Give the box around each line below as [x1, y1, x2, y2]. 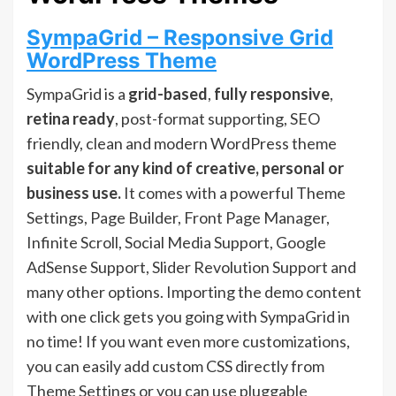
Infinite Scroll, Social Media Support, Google [27, 232, 326, 252]
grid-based [128, 83, 208, 103]
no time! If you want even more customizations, [27, 331, 350, 351]
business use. [27, 182, 121, 202]
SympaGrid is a [27, 83, 128, 103]
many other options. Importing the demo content [27, 281, 362, 301]
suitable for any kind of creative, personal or [27, 157, 344, 178]
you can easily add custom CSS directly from [27, 355, 324, 376]
